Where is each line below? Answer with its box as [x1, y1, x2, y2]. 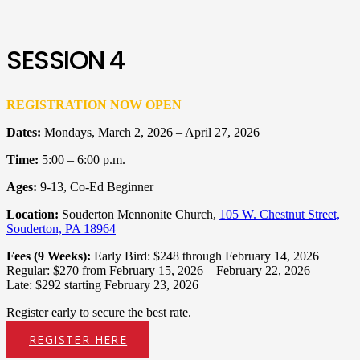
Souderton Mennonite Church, [59, 207, 219, 222]
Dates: [6, 125, 44, 140]
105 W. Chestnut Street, [219, 207, 340, 222]
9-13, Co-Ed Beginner [40, 180, 153, 194]
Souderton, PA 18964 [6, 222, 116, 236]
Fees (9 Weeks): [6, 249, 91, 264]
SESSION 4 [6, 42, 125, 79]
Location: [6, 207, 59, 222]
